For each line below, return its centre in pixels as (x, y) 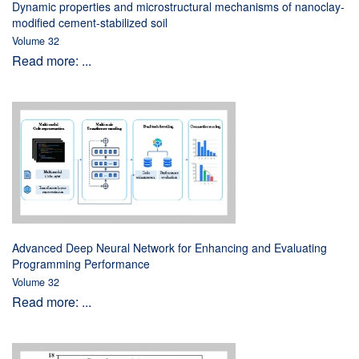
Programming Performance (81, 264)
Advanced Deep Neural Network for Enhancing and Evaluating (169, 248)
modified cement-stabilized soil (90, 22)
